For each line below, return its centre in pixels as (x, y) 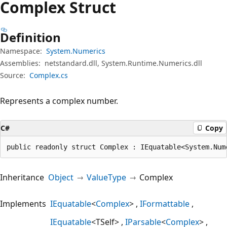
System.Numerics (76, 51)
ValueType (106, 177)
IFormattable (165, 203)
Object (61, 177)
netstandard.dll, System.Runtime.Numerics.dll (123, 63)
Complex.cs (49, 75)
